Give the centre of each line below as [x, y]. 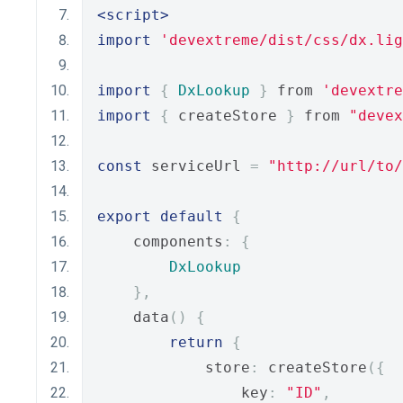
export [124, 216]
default [192, 216]
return [196, 342]
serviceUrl [196, 166]
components [160, 242]
